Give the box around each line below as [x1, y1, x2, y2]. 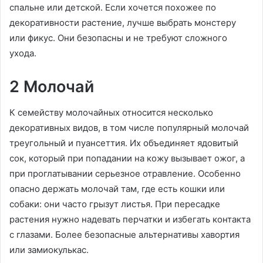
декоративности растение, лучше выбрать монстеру [9, 16, 236, 28]
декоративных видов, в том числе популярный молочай [9, 122, 249, 134]
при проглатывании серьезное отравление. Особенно [9, 168, 241, 180]
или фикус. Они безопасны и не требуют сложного [9, 32, 227, 43]
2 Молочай [9, 76, 94, 96]
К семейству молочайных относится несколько [9, 107, 213, 119]
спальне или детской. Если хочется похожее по [9, 1, 216, 13]
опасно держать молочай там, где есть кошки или [9, 183, 225, 195]
